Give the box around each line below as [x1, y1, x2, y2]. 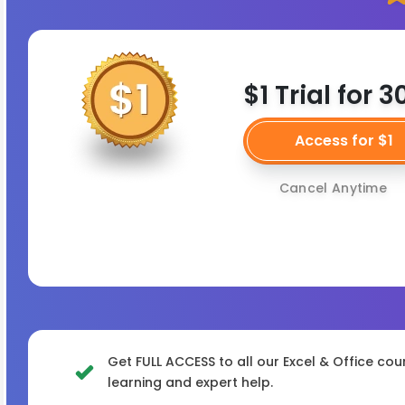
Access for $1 [294, 129, 393, 151]
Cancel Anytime [278, 178, 388, 197]
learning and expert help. [108, 373, 273, 392]
